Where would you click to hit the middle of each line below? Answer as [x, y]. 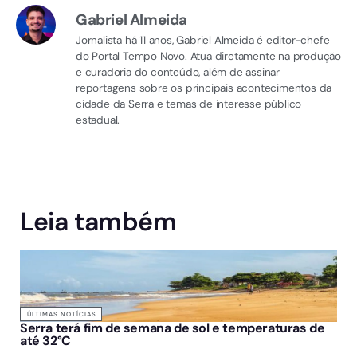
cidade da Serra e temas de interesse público [189, 104]
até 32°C [45, 340]
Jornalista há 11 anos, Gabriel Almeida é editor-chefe [203, 41]
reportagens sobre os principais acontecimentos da [204, 88]
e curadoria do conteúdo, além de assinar [178, 73]
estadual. [98, 120]
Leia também [98, 221]
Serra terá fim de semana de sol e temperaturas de [173, 328]
